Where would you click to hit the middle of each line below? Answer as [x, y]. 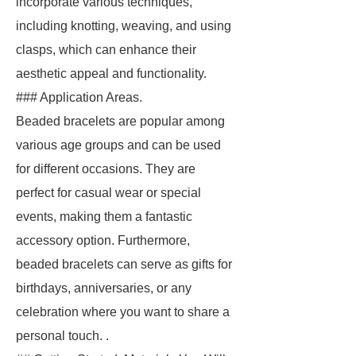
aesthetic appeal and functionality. [111, 74]
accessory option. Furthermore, [103, 240]
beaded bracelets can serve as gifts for [124, 264]
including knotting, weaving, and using [124, 26]
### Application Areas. [79, 97]
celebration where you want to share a [123, 312]
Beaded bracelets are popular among [120, 121]
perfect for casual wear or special [108, 193]
